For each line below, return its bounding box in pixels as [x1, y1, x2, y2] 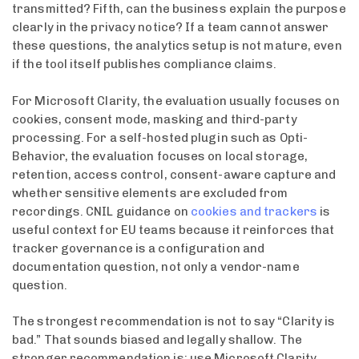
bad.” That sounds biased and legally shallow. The [12, 333, 302, 348]
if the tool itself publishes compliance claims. [12, 57, 276, 72]
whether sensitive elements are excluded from [12, 185, 288, 200]
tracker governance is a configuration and [12, 240, 265, 256]
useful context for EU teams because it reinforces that [12, 222, 335, 237]
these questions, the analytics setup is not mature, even [12, 38, 342, 54]
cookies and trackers [190, 204, 317, 219]
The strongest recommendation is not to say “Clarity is [12, 314, 336, 329]
